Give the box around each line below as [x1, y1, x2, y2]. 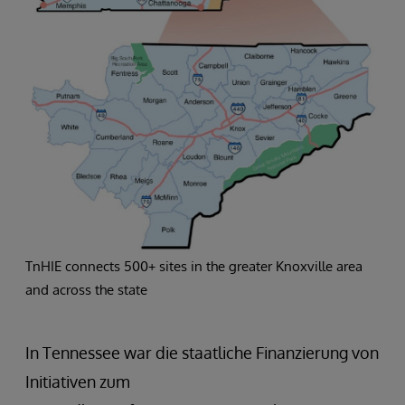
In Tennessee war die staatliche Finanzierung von [25, 342, 379, 363]
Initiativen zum [25, 371, 130, 391]
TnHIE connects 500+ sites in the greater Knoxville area [25, 257, 363, 275]
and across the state [25, 280, 147, 298]
